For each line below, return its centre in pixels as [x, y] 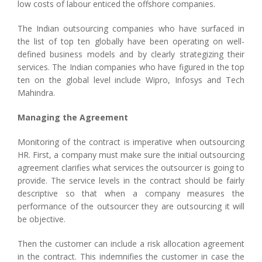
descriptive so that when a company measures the [131, 193]
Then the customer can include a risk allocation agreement [131, 243]
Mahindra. [36, 92]
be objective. [42, 219]
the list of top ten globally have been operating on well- [131, 41]
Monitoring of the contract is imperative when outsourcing [131, 142]
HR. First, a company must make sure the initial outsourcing [131, 154]
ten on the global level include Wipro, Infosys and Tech [131, 80]
